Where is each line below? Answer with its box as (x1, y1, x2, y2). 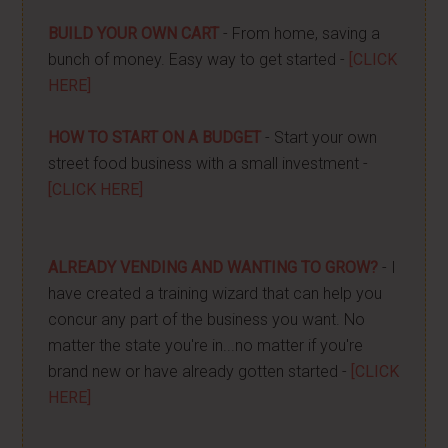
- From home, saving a (219, 24, 381, 43)
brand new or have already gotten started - (48, 362, 352, 381)
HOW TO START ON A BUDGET (48, 128, 262, 147)
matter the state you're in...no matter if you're (48, 336, 364, 355)
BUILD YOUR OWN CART (48, 24, 220, 43)
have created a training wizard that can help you (48, 284, 383, 303)
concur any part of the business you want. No (48, 310, 366, 329)
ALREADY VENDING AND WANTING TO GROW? (48, 258, 379, 277)
